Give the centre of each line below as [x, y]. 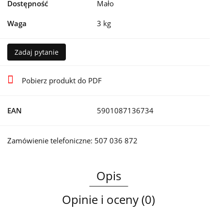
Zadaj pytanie [37, 52]
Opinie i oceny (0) [108, 200]
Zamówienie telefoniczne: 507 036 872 [72, 141]
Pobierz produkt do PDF [62, 81]
